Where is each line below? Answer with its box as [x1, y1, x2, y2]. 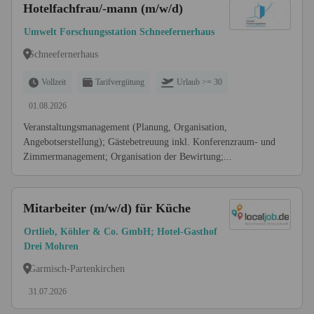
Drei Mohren [24, 241, 78, 252]
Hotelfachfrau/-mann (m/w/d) [23, 1, 183, 15]
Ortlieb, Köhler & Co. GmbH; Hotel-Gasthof [24, 226, 217, 237]
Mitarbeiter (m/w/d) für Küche [23, 201, 191, 215]
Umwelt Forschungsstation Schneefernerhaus [24, 27, 214, 37]
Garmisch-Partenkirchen [29, 263, 125, 274]
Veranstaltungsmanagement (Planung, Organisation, [23, 122, 227, 132]
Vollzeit [41, 77, 66, 87]
